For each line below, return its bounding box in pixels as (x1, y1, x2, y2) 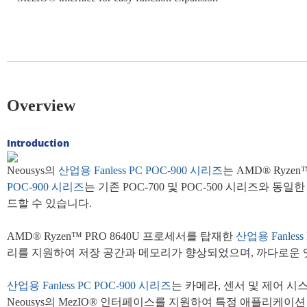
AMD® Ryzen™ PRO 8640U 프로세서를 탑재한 (7, 230, 236, 243)
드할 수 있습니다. (7, 197, 92, 210)
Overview (7, 97, 75, 115)
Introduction (7, 136, 69, 150)
